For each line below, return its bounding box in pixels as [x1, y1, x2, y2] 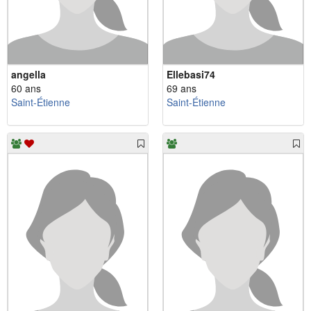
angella [11, 67, 46, 81]
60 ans [11, 81, 41, 95]
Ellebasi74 [167, 67, 215, 81]
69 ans [167, 81, 196, 95]
